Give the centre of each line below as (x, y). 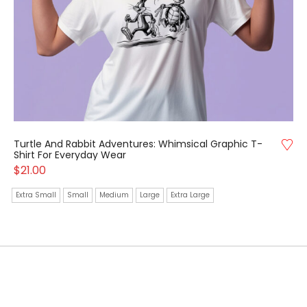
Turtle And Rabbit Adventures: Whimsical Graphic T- (138, 144)
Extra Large (190, 195)
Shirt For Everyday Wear (70, 155)
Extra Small (36, 195)
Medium (114, 195)
